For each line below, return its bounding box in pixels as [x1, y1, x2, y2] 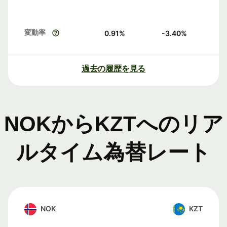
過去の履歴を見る [81, 63, 146, 74]
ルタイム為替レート [16, 140, 211, 165]
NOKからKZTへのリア [4, 112, 223, 136]
